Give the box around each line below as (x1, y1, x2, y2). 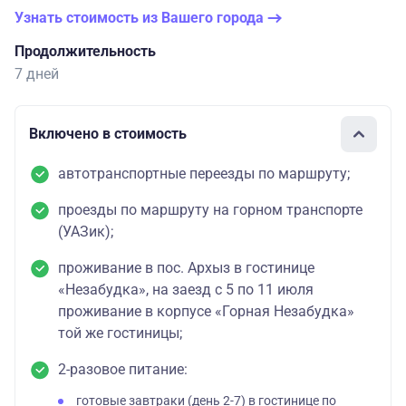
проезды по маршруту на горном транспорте (58, 200, 362, 218)
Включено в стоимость (29, 125, 187, 143)
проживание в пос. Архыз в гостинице (58, 258, 314, 276)
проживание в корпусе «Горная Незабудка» (58, 302, 354, 320)
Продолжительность (14, 42, 156, 60)
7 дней (14, 64, 59, 82)
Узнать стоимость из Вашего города (14, 8, 267, 26)
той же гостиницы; (58, 324, 182, 342)
